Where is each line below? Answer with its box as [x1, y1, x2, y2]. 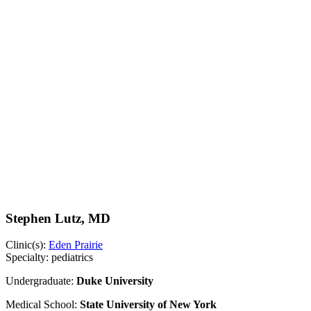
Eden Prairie [49, 239, 103, 251]
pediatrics [51, 251, 93, 264]
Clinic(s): [6, 239, 46, 251]
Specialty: [6, 251, 49, 264]
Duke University [76, 275, 153, 287]
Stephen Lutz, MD [6, 210, 110, 226]
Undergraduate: [6, 275, 74, 287]
